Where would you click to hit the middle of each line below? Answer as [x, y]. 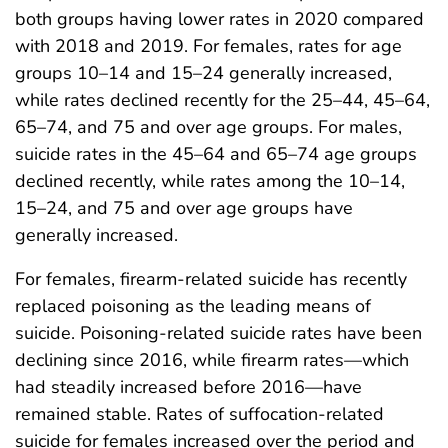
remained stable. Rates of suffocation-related [199, 413]
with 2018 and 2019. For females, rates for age [208, 45]
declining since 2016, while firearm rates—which [212, 359]
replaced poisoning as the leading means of [193, 305]
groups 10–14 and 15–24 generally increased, [203, 72]
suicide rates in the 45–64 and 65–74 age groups [216, 153]
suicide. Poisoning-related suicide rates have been [218, 332]
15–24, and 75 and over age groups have [184, 207]
